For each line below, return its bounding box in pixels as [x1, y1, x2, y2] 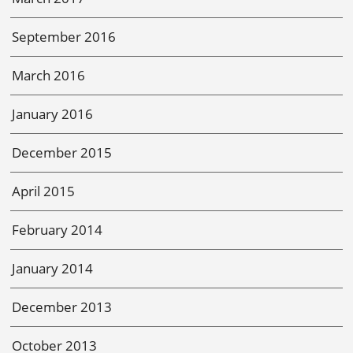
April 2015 [12, 181, 76, 200]
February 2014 [12, 220, 103, 239]
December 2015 [12, 143, 113, 162]
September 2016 [12, 27, 117, 46]
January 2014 [12, 258, 94, 277]
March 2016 [12, 65, 86, 84]
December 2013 [12, 297, 113, 316]
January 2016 [12, 104, 94, 123]
